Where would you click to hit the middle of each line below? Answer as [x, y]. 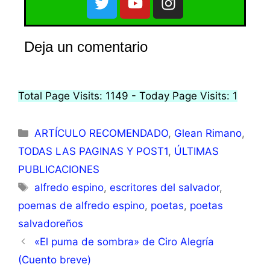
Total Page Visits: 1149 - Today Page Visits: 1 [128, 96]
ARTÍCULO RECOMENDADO [102, 133]
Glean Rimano [208, 133]
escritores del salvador [165, 187]
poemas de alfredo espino [81, 205]
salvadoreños [51, 223]
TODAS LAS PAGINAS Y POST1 [93, 151]
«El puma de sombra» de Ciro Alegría [124, 241]
